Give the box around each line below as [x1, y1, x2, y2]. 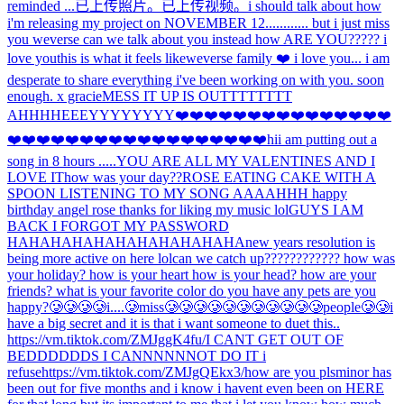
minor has [335, 363, 391, 380]
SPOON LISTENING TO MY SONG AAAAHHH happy [7, 185, 347, 201]
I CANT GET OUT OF [206, 331, 344, 347]
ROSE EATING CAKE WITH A [182, 169, 376, 185]
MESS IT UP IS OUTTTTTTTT [102, 87, 292, 104]
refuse [7, 363, 41, 380]
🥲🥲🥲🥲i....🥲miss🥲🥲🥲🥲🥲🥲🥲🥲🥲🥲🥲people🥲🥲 [49, 298, 390, 315]
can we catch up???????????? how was [172, 250, 395, 266]
